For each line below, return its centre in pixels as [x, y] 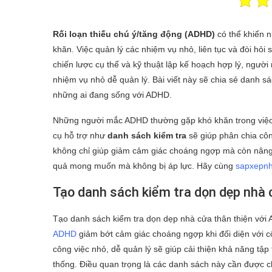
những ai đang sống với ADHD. [112, 94]
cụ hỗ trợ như [80, 135]
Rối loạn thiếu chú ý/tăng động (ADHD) [134, 34]
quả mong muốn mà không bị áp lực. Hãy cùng [144, 165]
